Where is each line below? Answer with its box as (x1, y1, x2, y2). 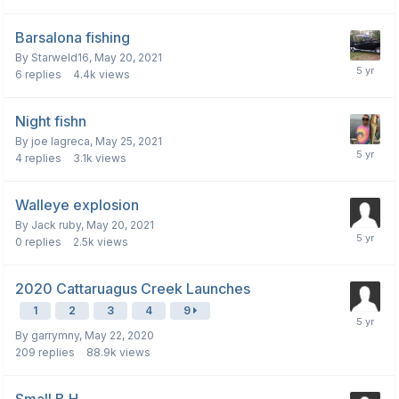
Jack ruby (31, 218, 81, 232)
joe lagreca (31, 134, 90, 149)
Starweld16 (31, 51, 89, 65)
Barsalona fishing (15, 28, 130, 47)
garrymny (31, 329, 79, 343)
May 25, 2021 (95, 134, 162, 149)
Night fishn (15, 112, 86, 131)
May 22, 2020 (85, 329, 154, 343)
